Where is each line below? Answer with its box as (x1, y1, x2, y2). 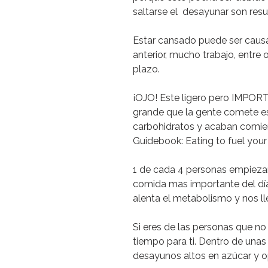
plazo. (133, 63, 162, 75)
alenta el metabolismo (133, 193, 232, 204)
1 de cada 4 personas (133, 164, 227, 175)
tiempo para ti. (133, 236, 199, 247)
